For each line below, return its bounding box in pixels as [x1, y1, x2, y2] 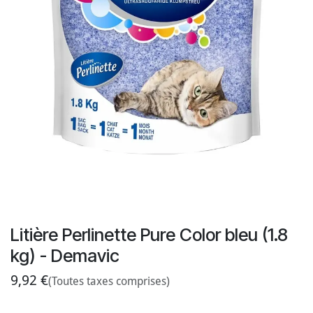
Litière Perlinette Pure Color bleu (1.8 [10, 224, 288, 246]
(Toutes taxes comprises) [48, 275, 170, 289]
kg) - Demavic [10, 245, 119, 267]
